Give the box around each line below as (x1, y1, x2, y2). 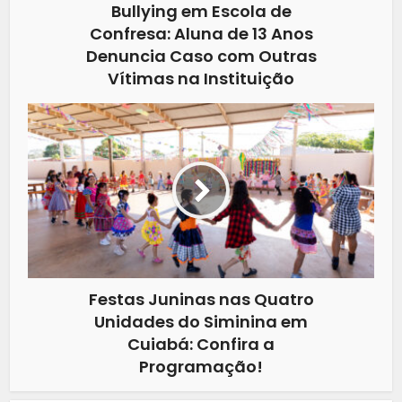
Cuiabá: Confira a (127, 332, 275, 355)
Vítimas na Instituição (108, 66, 294, 90)
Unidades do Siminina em (94, 310, 308, 333)
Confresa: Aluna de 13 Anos (89, 22, 313, 45)
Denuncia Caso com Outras (85, 44, 317, 67)
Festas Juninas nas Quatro (88, 287, 314, 310)
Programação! (139, 354, 263, 378)
